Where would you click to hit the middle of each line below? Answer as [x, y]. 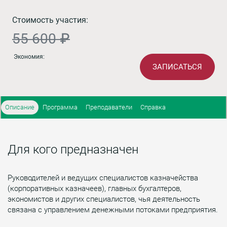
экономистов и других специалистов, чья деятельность [104, 199]
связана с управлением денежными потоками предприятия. [113, 210]
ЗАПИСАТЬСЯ [177, 67]
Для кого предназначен [73, 149]
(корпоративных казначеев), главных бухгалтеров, [94, 188]
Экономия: [28, 56]
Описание [20, 107]
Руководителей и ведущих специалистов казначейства [103, 178]
